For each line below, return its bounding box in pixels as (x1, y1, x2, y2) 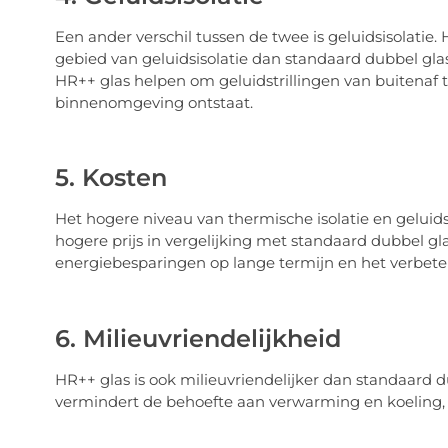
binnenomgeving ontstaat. (54, 92, 253, 112)
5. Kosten (54, 163, 167, 193)
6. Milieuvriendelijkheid (54, 324, 341, 354)
